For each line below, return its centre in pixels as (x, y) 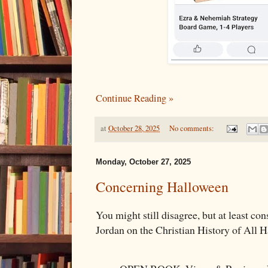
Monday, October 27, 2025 (143, 162)
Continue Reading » (135, 98)
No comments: (192, 128)
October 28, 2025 (134, 128)
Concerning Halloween (162, 187)
